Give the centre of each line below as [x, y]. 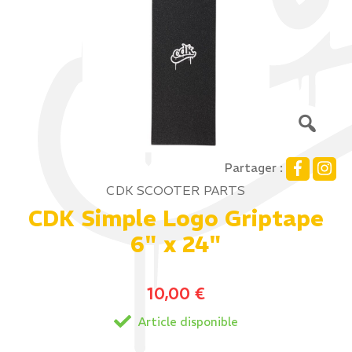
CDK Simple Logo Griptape [176, 219]
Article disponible [186, 322]
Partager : [254, 168]
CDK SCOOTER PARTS [176, 190]
